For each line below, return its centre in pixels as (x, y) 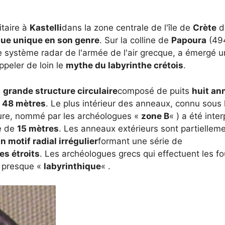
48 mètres (24, 103)
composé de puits (155, 91)
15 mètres (38, 128)
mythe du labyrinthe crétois (125, 65)
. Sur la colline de (135, 40)
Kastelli (46, 28)
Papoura (189, 40)
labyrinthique (72, 166)
